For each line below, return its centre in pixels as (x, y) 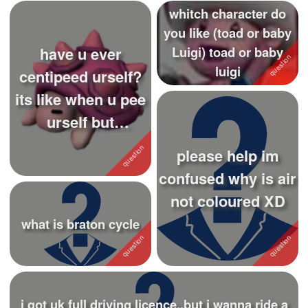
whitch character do (228, 14)
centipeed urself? (80, 77)
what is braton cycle (80, 223)
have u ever (80, 54)
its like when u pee (80, 99)
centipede (80, 145)
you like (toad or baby (228, 33)
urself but (80, 122)
